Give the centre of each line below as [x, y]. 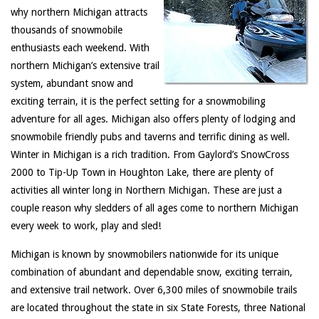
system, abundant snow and [72, 84]
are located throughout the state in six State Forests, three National [158, 308]
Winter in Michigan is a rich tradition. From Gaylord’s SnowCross [150, 155]
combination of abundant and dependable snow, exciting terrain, [152, 272]
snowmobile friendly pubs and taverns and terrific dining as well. [150, 137]
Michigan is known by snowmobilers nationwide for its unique [145, 255]
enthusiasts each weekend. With [80, 48]
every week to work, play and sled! [86, 226]
